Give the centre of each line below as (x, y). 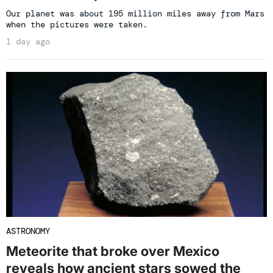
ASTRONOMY (28, 231)
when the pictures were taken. (77, 24)
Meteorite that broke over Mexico (113, 251)
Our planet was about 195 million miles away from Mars (135, 13)
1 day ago (28, 41)
